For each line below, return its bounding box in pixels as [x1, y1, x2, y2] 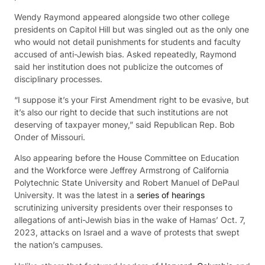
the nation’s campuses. [14, 240, 103, 250]
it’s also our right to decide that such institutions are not [14, 107, 228, 117]
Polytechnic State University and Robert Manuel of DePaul [14, 177, 239, 188]
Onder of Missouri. [14, 132, 85, 142]
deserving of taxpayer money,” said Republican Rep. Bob [14, 119, 235, 130]
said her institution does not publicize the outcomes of [14, 61, 223, 72]
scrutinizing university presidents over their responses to [14, 202, 232, 213]
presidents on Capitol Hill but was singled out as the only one [14, 24, 249, 34]
